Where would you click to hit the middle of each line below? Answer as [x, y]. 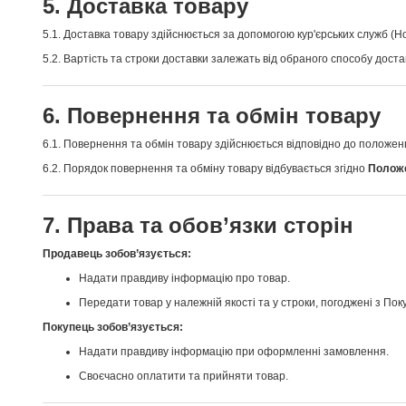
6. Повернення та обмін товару [212, 116]
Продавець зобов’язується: [117, 254]
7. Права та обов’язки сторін [198, 225]
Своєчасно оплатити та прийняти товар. [184, 376]
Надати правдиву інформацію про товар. [184, 278]
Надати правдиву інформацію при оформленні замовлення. [234, 352]
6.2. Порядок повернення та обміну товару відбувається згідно [205, 169]
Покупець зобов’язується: [113, 327]
